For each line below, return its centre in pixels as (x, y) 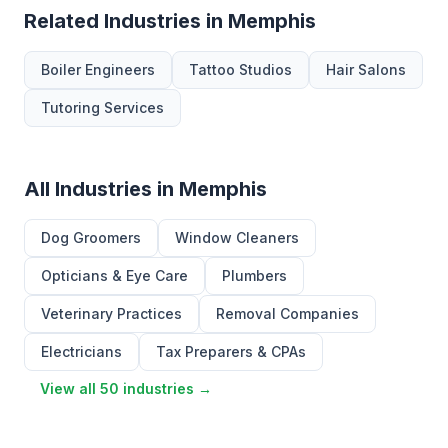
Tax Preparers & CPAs (231, 351)
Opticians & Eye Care (114, 275)
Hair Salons (366, 69)
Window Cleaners (237, 237)
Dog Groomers (91, 237)
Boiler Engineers (98, 69)
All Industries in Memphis (145, 189)
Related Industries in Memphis (170, 21)
